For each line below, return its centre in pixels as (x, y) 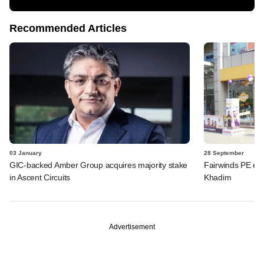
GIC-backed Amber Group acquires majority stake (99, 165)
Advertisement (132, 227)
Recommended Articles (68, 28)
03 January (26, 153)
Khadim (218, 177)
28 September (224, 153)
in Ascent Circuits (40, 177)
